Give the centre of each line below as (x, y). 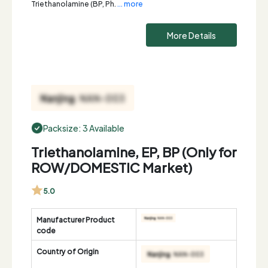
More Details (191, 35)
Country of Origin (68, 251)
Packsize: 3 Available (84, 128)
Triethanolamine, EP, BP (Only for (134, 151)
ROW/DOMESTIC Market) (112, 167)
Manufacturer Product (76, 219)
